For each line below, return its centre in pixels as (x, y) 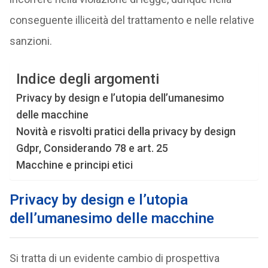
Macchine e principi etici (74, 165)
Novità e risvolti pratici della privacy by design (126, 131)
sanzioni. (31, 41)
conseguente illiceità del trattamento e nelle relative (132, 20)
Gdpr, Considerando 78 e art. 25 (92, 148)
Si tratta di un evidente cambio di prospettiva (114, 258)
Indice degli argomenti (87, 79)
